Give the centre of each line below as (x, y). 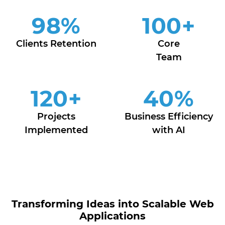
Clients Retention (56, 44)
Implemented (56, 130)
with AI (169, 130)
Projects (56, 117)
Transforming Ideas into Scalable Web (113, 204)
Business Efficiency (169, 117)
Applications (113, 216)
